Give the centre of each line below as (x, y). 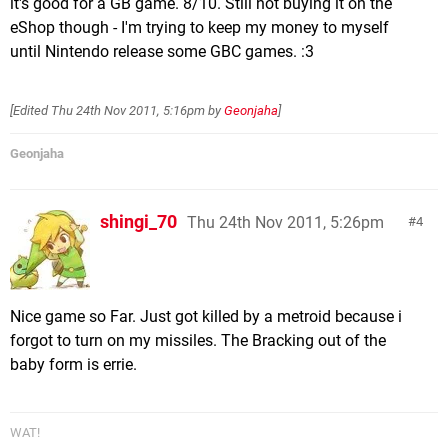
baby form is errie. (73, 364)
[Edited (30, 110)
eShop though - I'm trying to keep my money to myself (199, 27)
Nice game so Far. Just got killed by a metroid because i (206, 316)
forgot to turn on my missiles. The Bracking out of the (198, 340)
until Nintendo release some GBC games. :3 (162, 51)
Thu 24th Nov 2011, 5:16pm (128, 110)
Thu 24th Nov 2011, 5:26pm (285, 222)
